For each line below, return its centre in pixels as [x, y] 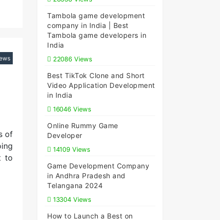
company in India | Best [88, 25]
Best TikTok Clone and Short [96, 75]
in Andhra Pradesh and [86, 176]
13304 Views [71, 199]
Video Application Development [101, 85]
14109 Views [71, 149]
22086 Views [72, 59]
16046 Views [71, 109]
